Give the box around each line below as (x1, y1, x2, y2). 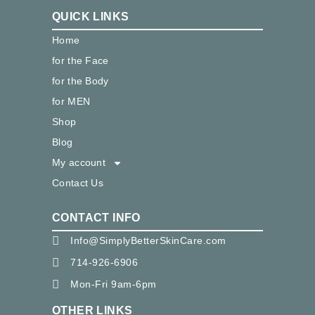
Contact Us (52, 177, 103, 188)
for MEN (52, 96, 91, 107)
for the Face (52, 55, 109, 66)
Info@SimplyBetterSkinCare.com (70, 234, 226, 246)
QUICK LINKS (52, 11, 129, 22)
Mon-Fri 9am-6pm (70, 278, 157, 290)
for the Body (52, 75, 109, 86)
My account (52, 157, 105, 168)
